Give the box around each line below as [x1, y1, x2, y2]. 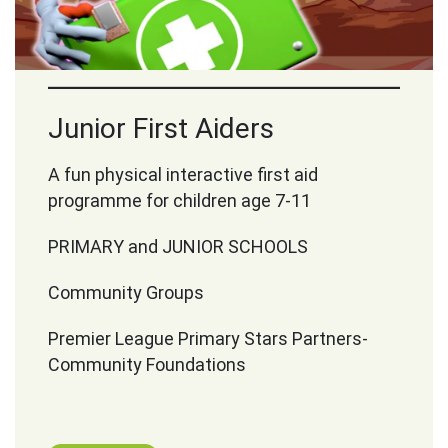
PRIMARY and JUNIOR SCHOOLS [48, 236, 309, 257]
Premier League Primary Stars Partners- [48, 328, 369, 349]
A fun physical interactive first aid [48, 164, 319, 185]
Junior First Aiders [48, 112, 275, 145]
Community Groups [48, 282, 205, 303]
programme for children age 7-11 [48, 190, 312, 211]
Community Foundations [48, 354, 247, 375]
